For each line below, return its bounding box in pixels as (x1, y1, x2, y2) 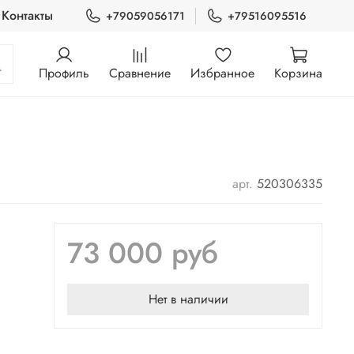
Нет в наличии (148, 290, 228, 309)
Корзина (274, 63, 322, 82)
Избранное (190, 63, 254, 82)
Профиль (39, 63, 89, 82)
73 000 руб (67, 232, 218, 275)
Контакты (2, 6, 54, 24)
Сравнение (109, 63, 171, 82)
